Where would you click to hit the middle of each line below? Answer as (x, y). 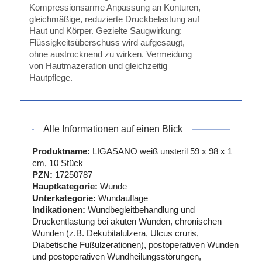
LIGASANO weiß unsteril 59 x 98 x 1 (162, 151)
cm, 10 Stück (57, 163)
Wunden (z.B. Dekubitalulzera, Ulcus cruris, (115, 233)
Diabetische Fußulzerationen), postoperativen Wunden (135, 245)
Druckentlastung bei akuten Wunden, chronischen (127, 222)
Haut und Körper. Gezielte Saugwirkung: (105, 31)
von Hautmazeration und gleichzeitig (98, 66)
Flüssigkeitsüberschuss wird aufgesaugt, (107, 43)
